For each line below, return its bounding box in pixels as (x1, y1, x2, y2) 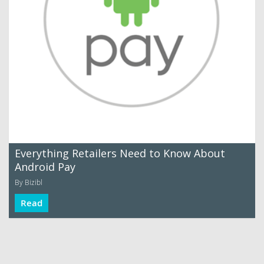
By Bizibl (15, 177, 42, 187)
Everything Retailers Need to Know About (15, 146, 225, 160)
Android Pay (15, 160, 75, 174)
